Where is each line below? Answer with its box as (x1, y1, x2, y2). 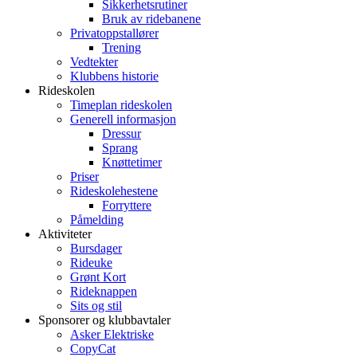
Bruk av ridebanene (102, 12, 201, 25)
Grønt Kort (70, 270, 126, 284)
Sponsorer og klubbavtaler (38, 313, 171, 327)
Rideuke (70, 256, 112, 269)
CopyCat (70, 342, 116, 355)
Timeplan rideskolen (70, 98, 172, 112)
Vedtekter (70, 55, 118, 69)
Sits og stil (70, 299, 122, 312)
